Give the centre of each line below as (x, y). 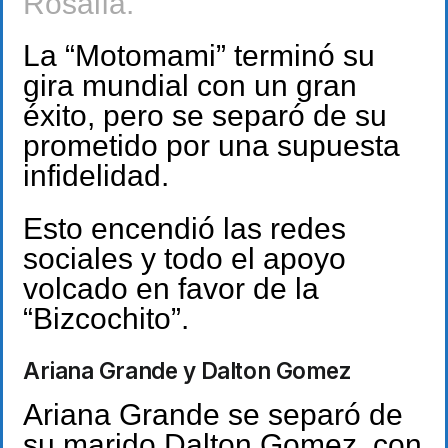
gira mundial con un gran (190, 86)
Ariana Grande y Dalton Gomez (187, 371)
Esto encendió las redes (184, 228)
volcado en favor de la (171, 288)
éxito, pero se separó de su (205, 116)
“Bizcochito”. (106, 318)
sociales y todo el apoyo (184, 258)
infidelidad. (96, 176)
